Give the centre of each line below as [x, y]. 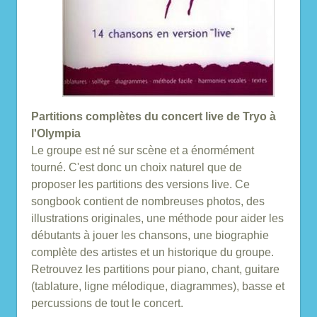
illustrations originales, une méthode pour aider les [157, 218]
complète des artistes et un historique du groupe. [152, 252]
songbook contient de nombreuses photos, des [148, 201]
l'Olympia [56, 133]
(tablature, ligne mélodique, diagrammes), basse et [158, 286]
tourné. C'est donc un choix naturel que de [137, 167]
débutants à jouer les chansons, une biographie [150, 235]
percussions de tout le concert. [107, 303]
